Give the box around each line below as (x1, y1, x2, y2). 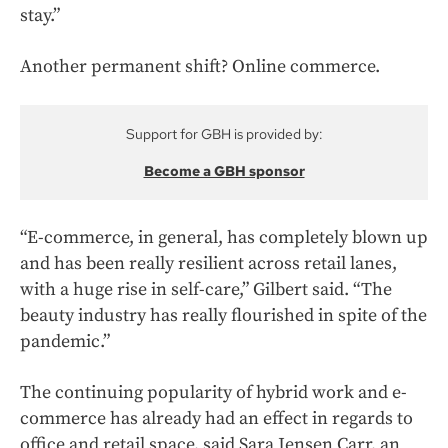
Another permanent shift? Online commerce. (20, 55, 380, 79)
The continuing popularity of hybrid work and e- (20, 381, 407, 405)
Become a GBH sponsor (143, 162, 305, 181)
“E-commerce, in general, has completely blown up (20, 226, 428, 250)
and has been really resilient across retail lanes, (20, 252, 397, 276)
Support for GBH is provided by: (125, 125, 323, 144)
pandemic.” (20, 330, 110, 354)
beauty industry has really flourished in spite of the (20, 304, 427, 328)
